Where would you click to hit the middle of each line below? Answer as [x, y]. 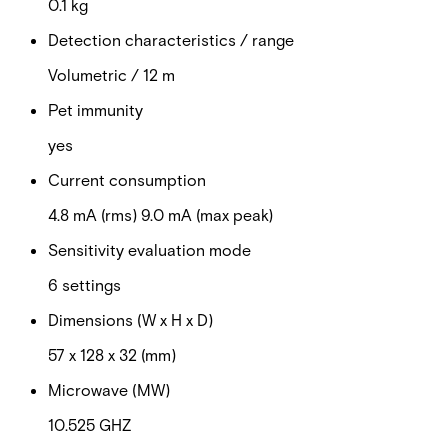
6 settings [84, 284]
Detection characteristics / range [171, 39]
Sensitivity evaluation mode [149, 249]
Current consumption [127, 179]
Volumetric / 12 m [111, 74]
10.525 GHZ [89, 424]
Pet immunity [95, 109]
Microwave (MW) [109, 389]
